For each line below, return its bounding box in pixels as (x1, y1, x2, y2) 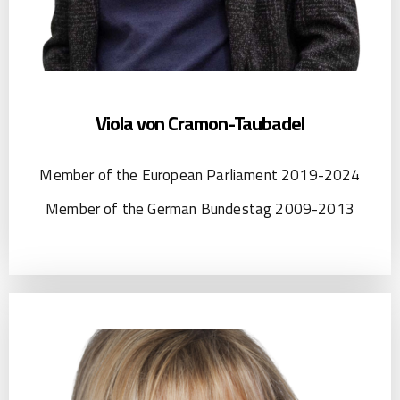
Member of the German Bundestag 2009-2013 (46, 197, 354, 221)
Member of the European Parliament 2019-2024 (39, 163, 361, 187)
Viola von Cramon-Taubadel (96, 108, 304, 139)
